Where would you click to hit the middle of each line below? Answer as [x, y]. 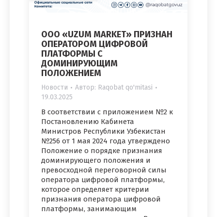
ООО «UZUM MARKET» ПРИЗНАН [107, 34]
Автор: [86, 87]
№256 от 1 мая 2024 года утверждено [106, 141]
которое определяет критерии [95, 189]
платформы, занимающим [89, 209]
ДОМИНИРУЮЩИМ [79, 63]
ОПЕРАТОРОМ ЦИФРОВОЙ [94, 44]
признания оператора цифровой [101, 199]
